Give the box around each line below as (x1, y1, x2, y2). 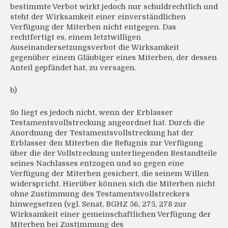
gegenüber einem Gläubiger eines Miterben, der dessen (10, 53, 217, 62)
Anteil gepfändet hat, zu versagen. (10, 64, 136, 72)
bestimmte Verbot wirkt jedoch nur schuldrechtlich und (10, 3, 218, 11)
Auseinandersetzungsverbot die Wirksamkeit (10, 43, 179, 52)
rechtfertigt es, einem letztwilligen (10, 33, 141, 42)
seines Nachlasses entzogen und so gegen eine (10, 159, 184, 168)
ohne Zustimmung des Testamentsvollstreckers (10, 190, 190, 198)
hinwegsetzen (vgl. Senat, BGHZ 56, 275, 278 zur (10, 200, 187, 209)
